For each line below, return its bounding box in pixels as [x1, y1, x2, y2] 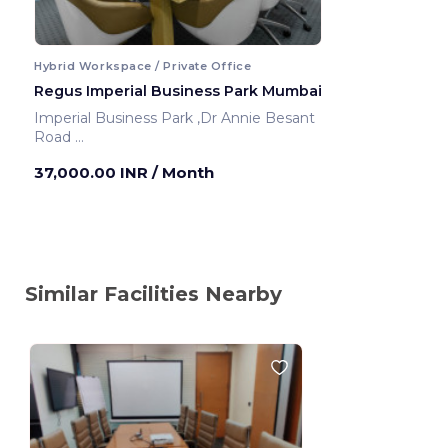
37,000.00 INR [34, 162, 152, 182]
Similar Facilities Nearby [25, 281, 282, 306]
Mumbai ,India [96, 146, 133, 165]
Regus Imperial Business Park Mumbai [34, 81, 322, 100]
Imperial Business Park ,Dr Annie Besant [34, 108, 197, 127]
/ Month [152, 162, 214, 182]
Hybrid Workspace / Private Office [34, 58, 252, 73]
